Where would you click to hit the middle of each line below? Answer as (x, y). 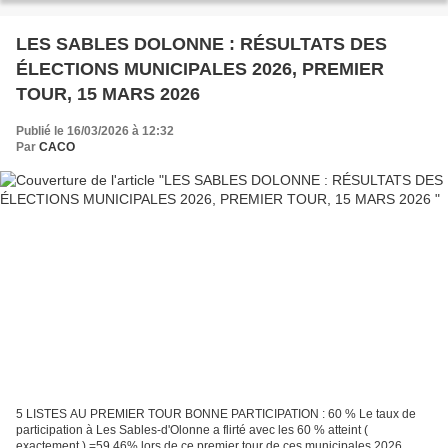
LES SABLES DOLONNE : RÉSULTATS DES (201, 43)
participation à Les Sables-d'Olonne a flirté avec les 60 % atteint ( (192, 430)
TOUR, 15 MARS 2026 (108, 93)
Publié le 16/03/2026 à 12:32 (95, 130)
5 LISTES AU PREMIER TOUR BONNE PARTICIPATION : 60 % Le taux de (100, 414)
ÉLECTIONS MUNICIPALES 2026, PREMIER (200, 68)
